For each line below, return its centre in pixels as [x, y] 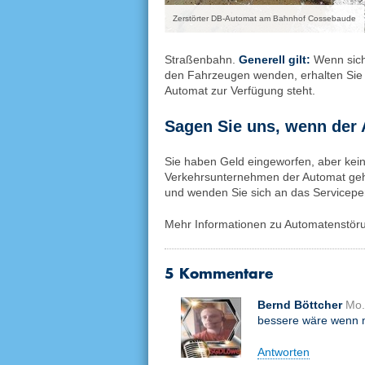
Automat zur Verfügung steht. [240, 90]
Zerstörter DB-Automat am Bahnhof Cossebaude [264, 18]
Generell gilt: [276, 59]
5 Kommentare [219, 273]
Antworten [284, 352]
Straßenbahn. [202, 59]
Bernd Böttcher [300, 305]
